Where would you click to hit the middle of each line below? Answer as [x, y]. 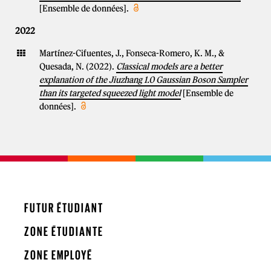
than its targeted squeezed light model [110, 93]
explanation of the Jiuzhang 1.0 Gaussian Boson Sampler [144, 80]
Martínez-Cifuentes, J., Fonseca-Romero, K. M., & [132, 53]
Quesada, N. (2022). [78, 67]
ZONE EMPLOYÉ [58, 255]
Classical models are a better [169, 67]
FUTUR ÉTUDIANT [64, 208]
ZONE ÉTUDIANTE [64, 231]
